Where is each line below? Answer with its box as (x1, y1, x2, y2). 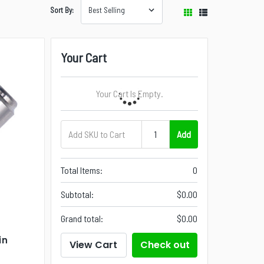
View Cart (70, 237, 118, 252)
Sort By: (50, 5, 74, 15)
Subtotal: (61, 188, 94, 200)
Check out (140, 237, 190, 252)
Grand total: (61, 212, 104, 224)
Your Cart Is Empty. (95, 87, 164, 99)
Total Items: (61, 164, 103, 176)
